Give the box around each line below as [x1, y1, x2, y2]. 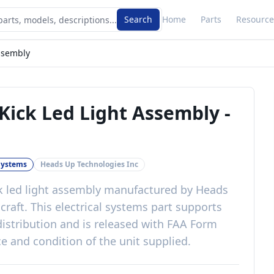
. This [24, 199, 55, 214]
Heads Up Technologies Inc [40, 159, 138, 169]
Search [124, 13, 152, 25]
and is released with [57, 217, 167, 231]
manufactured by [101, 182, 196, 197]
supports [176, 199, 222, 214]
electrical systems [55, 199, 148, 214]
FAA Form [167, 217, 217, 231]
